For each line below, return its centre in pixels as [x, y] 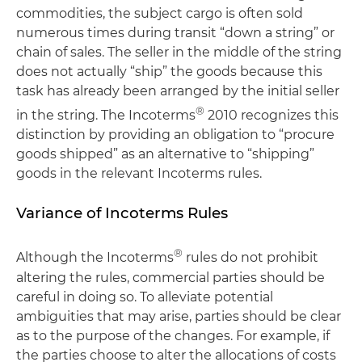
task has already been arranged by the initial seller [178, 90]
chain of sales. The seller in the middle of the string [179, 52]
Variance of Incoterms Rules [122, 213]
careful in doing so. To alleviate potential [145, 297]
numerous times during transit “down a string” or [175, 32]
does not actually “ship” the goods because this [169, 71]
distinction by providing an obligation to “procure [175, 135]
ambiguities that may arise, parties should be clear [179, 316]
